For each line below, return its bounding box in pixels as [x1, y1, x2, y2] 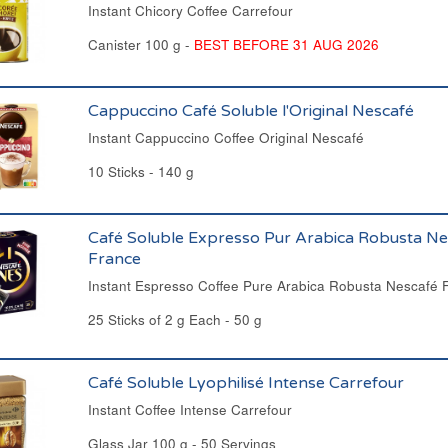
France [87, 249, 141, 269]
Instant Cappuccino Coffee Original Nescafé [87, 128, 364, 147]
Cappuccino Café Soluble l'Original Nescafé [87, 101, 414, 121]
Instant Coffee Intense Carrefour [87, 400, 292, 419]
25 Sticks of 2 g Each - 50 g [87, 310, 262, 329]
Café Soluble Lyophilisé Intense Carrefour [87, 373, 404, 393]
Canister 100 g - [87, 35, 194, 54]
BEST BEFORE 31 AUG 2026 [193, 35, 379, 54]
